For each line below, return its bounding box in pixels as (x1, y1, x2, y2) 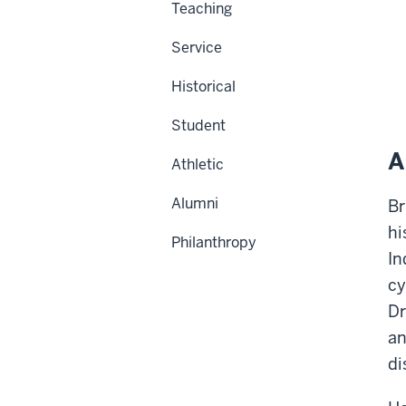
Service (171, 37, 222, 57)
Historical (171, 76, 236, 96)
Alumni (171, 193, 218, 213)
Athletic (171, 154, 224, 174)
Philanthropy (171, 232, 256, 252)
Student (171, 115, 226, 135)
